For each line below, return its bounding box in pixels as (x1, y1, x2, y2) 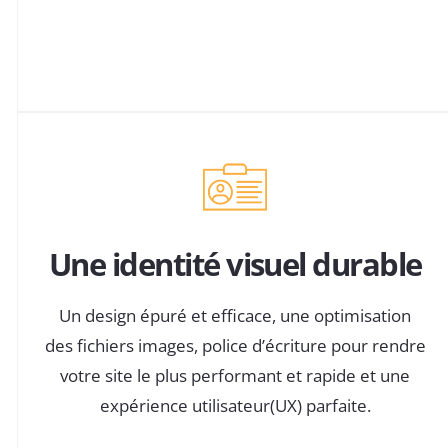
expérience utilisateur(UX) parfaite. (99, 393, 371, 417)
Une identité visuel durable (48, 243, 422, 286)
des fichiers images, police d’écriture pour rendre (44, 333, 426, 357)
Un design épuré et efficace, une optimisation (59, 303, 412, 327)
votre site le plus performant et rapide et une (60, 363, 411, 387)
